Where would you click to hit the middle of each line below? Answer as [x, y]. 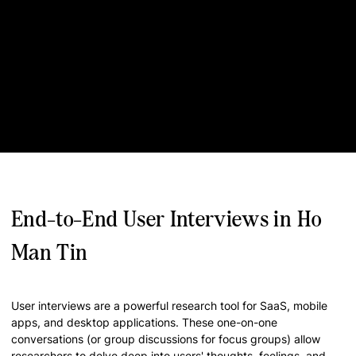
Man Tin [50, 252]
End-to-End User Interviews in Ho [166, 219]
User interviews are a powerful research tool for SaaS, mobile [169, 306]
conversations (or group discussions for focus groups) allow [166, 339]
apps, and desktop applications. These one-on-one [144, 322]
